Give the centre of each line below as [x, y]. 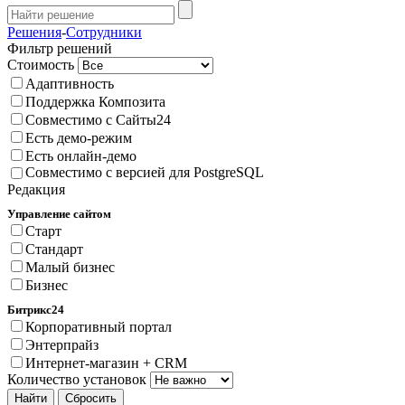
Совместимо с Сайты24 [98, 120]
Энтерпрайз [62, 345]
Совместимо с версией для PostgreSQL [145, 172]
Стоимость [41, 65]
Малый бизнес [70, 267]
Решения [34, 32]
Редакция [36, 189]
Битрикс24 [36, 310]
